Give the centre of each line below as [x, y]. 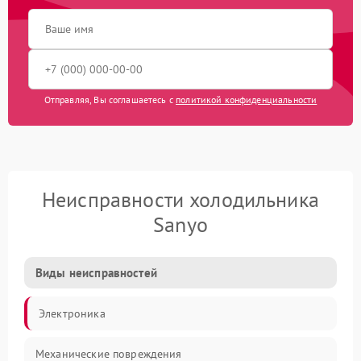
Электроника [72, 313]
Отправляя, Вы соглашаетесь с [110, 100]
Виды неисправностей [96, 273]
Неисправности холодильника [180, 199]
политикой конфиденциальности [247, 100]
